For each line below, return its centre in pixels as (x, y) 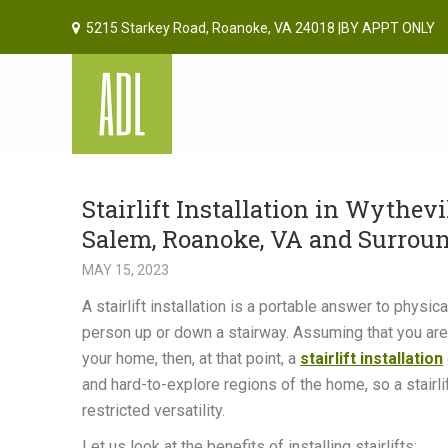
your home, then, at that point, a (191, 358)
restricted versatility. (153, 410)
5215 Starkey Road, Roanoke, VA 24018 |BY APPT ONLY (260, 28)
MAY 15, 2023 (125, 270)
